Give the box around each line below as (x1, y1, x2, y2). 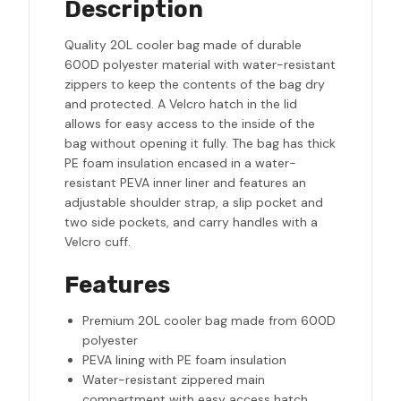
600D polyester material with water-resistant (64, 56, 336, 73)
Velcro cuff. (64, 234, 131, 251)
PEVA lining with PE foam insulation (82, 352, 286, 369)
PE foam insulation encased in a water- (64, 155, 296, 172)
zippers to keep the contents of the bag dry (64, 76, 325, 93)
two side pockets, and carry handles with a (64, 214, 318, 231)
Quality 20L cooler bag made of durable (64, 37, 302, 54)
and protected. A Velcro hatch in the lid (64, 96, 297, 113)
